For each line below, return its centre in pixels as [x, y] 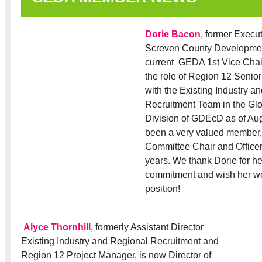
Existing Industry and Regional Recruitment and [120, 241]
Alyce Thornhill [57, 227]
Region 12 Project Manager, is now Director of [116, 255]
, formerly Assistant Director [147, 227]
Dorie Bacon [173, 34]
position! [163, 188]
